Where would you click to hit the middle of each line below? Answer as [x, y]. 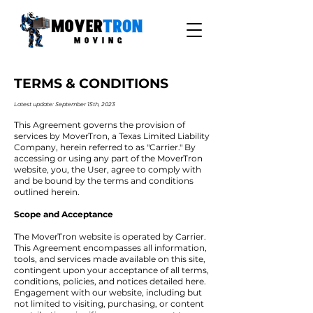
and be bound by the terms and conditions [104, 181]
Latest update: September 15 [53, 104]
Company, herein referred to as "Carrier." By [105, 147]
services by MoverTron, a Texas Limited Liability [112, 136]
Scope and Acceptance [64, 214]
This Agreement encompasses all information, [110, 248]
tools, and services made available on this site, [110, 259]
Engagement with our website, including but [108, 292]
